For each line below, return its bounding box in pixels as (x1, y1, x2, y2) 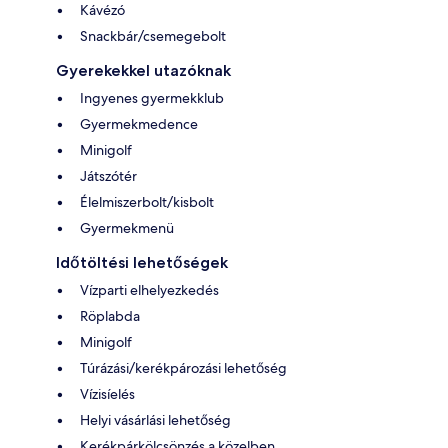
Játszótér (80, 167, 137, 186)
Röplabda (80, 307, 140, 326)
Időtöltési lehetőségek (56, 253, 228, 273)
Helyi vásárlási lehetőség (80, 411, 231, 430)
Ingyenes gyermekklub (80, 89, 224, 108)
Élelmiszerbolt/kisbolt (80, 193, 214, 212)
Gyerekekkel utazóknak (56, 61, 231, 81)
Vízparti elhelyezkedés (80, 281, 219, 300)
